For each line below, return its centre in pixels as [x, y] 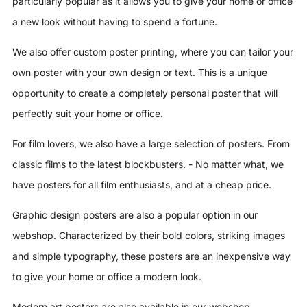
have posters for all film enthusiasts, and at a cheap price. [142, 185]
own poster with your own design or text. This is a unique [140, 72]
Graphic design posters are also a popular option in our [135, 215]
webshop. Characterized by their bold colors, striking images [149, 235]
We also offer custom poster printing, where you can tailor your [153, 52]
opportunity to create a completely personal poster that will [145, 93]
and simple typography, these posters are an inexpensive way [151, 256]
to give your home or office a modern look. [107, 277]
